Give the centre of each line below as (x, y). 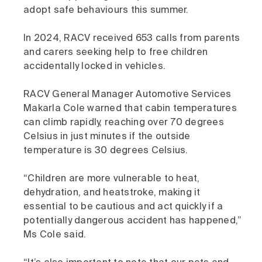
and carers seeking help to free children (116, 53)
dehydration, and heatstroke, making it (112, 193)
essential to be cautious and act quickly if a (123, 207)
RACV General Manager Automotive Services (127, 95)
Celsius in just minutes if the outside (107, 137)
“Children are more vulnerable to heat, (112, 179)
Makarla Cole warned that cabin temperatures (130, 109)
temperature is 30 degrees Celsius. (106, 151)
